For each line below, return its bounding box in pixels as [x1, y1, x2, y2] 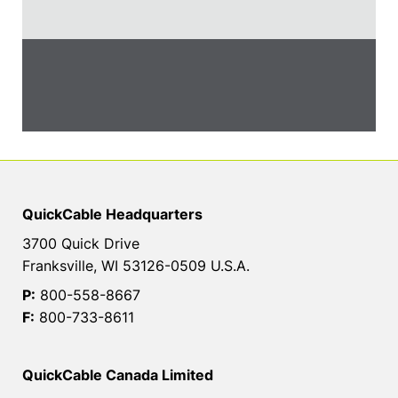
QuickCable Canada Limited [22, 365, 213, 384]
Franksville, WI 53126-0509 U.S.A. [22, 256, 250, 275]
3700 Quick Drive [22, 234, 139, 252]
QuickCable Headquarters [22, 204, 203, 223]
